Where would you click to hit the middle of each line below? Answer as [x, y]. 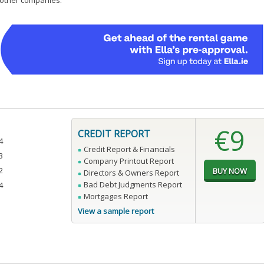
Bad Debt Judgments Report [133, 185]
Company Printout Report [128, 161]
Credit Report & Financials [129, 149]
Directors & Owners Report [131, 173]
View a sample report [115, 211]
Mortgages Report [115, 197]
